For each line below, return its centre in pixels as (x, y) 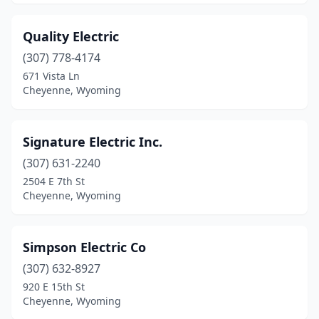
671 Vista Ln (51, 76)
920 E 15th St (54, 287)
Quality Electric (71, 36)
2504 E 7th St (54, 181)
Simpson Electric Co (84, 247)
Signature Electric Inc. (93, 142)
